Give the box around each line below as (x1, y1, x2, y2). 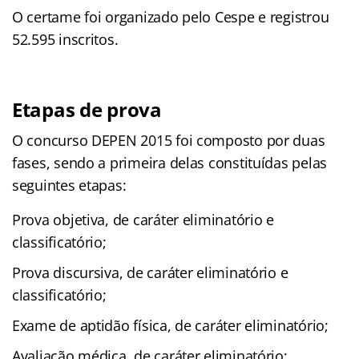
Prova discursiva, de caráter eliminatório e (12, 262, 288, 282)
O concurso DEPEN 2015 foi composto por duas (12, 130, 325, 150)
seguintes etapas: (12, 175, 127, 195)
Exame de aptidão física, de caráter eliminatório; (12, 315, 329, 335)
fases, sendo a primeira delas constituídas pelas (12, 152, 328, 172)
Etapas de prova (12, 95, 162, 123)
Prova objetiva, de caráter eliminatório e (12, 209, 274, 229)
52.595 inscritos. (12, 29, 119, 49)
